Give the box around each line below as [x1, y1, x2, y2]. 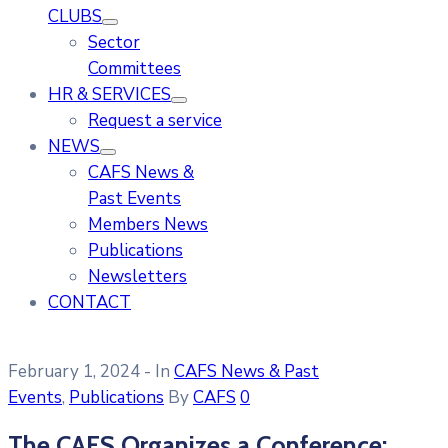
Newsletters [88, 264, 187, 288]
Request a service [88, 108, 222, 132]
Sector [88, 30, 140, 54]
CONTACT [48, 290, 131, 314]
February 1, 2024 [8, 359, 140, 383]
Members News [88, 212, 208, 236]
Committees [88, 56, 181, 80]
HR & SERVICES [48, 82, 171, 106]
